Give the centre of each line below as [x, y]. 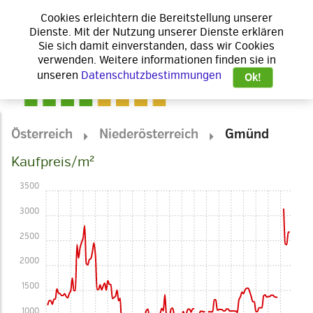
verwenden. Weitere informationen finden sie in [156, 60]
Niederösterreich [149, 134]
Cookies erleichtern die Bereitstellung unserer [156, 18]
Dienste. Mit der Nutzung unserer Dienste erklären [156, 32]
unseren [59, 76]
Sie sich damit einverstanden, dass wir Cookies [156, 46]
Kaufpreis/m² [53, 162]
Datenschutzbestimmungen [151, 76]
